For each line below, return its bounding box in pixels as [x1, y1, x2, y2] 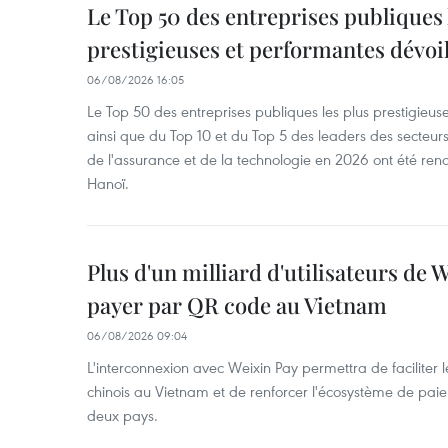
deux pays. [87, 405, 158, 425]
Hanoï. [87, 173, 129, 193]
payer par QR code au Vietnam [87, 290, 387, 320]
